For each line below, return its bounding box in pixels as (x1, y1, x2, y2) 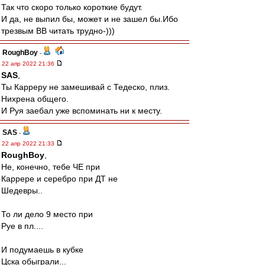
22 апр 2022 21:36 (2, 60, 56, 67)
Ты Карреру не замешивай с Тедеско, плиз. (1, 82, 170, 92)
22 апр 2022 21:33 (2, 140, 56, 147)
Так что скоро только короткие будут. (1, 2, 143, 12)
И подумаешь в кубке (1, 245, 83, 254)
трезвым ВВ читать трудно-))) (1, 26, 115, 35)
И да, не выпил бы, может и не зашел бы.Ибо (1, 14, 178, 24)
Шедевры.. (1, 186, 43, 195)
